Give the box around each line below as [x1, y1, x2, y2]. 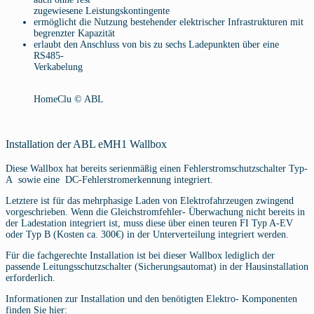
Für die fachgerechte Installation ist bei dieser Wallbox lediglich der [6, 250, 275, 261]
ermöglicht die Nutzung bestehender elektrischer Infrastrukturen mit [34, 17, 303, 28]
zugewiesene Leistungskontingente [34, 6, 170, 17]
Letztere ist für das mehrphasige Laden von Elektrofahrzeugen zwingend [6, 195, 294, 206]
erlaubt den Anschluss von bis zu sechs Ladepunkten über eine [34, 39, 279, 50]
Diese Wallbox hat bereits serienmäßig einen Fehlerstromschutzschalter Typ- [6, 163, 308, 174]
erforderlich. [6, 272, 55, 283]
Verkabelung [34, 62, 83, 73]
